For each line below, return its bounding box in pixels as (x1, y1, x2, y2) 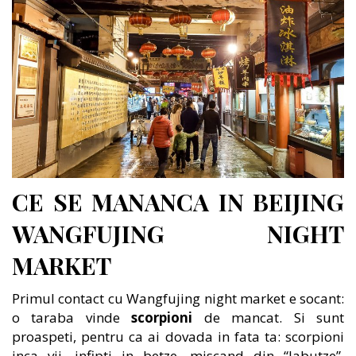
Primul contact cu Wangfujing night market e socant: (12, 289, 344, 308)
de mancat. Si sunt (192, 308, 345, 327)
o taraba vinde (12, 308, 132, 327)
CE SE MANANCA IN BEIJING (12, 186, 344, 219)
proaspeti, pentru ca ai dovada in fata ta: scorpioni (12, 327, 344, 346)
